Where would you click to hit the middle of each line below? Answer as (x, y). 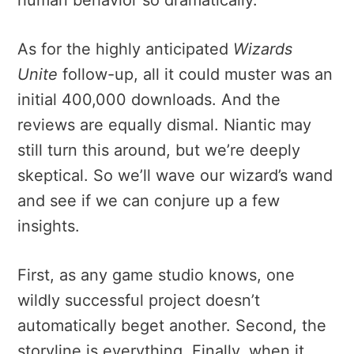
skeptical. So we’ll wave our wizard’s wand (175, 175)
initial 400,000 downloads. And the (149, 99)
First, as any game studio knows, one (156, 275)
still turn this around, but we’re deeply (159, 150)
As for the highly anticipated (125, 49)
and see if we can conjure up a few (149, 200)
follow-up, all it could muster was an (195, 74)
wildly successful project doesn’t (139, 300)
